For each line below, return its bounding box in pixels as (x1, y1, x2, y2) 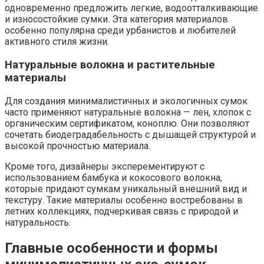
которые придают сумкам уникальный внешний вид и (5, 183, 247, 194)
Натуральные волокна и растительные (5, 58, 215, 71)
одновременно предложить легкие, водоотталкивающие (5, 2, 258, 14)
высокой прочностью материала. (5, 140, 150, 151)
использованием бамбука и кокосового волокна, (5, 171, 222, 183)
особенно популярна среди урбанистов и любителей (5, 25, 236, 37)
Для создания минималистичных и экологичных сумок (5, 95, 247, 107)
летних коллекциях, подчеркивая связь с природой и (5, 205, 238, 217)
